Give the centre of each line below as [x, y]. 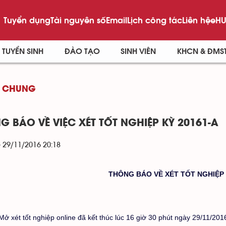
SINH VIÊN [138, 51]
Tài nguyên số [78, 20]
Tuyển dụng [27, 20]
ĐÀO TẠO [82, 51]
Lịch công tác [154, 20]
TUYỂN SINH [22, 51]
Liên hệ [196, 20]
